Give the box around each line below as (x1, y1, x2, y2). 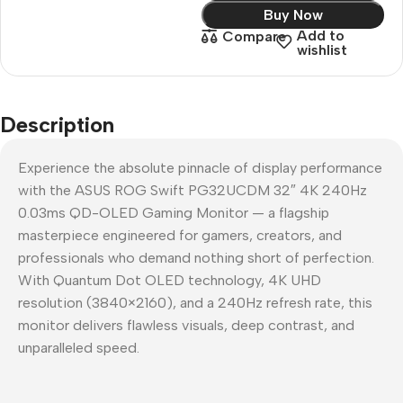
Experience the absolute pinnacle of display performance (18, 158, 382, 176)
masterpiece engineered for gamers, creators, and (18, 226, 342, 244)
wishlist (296, 40, 347, 58)
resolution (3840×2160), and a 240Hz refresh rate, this (18, 293, 372, 311)
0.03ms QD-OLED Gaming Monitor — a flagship (18, 203, 329, 221)
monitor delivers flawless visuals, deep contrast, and (18, 316, 354, 334)
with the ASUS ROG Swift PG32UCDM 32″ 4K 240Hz (18, 181, 367, 199)
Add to (296, 26, 345, 44)
